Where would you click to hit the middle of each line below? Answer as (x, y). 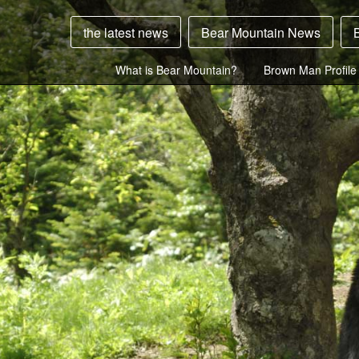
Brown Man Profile (310, 70)
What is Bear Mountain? (176, 70)
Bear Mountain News (261, 32)
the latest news (126, 32)
